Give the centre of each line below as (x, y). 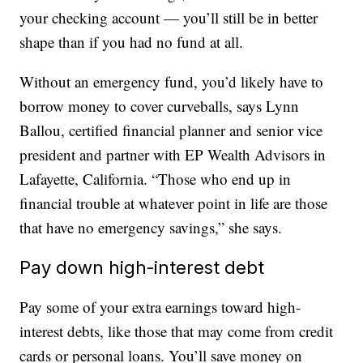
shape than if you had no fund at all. (132, 42)
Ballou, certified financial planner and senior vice (171, 130)
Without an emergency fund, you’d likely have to (172, 82)
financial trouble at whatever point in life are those (174, 203)
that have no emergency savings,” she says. (151, 228)
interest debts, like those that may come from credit (177, 331)
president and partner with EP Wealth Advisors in (173, 155)
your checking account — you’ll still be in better (169, 18)
